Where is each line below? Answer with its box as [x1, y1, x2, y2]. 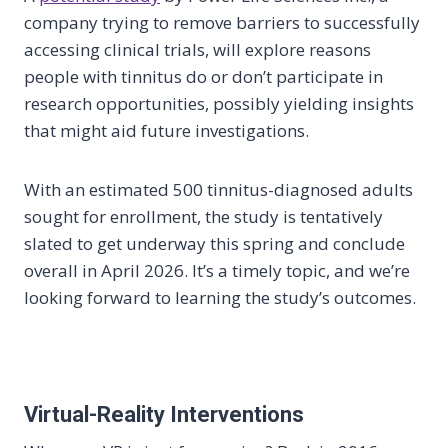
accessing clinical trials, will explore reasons [24, 38, 371, 61]
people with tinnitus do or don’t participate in [24, 65, 383, 88]
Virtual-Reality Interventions [24, 402, 304, 427]
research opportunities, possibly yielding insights [24, 92, 414, 115]
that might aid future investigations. [24, 119, 309, 142]
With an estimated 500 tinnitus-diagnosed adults [24, 178, 413, 201]
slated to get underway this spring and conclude [24, 232, 405, 255]
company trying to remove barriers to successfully [24, 11, 420, 34]
